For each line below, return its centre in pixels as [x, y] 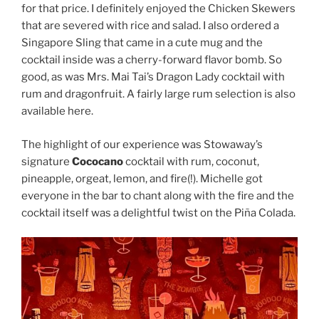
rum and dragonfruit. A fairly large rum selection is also [158, 94]
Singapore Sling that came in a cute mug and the [142, 43]
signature [47, 161]
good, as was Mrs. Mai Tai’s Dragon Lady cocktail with [153, 77]
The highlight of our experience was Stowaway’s [142, 144]
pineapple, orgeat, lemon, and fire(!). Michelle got [142, 178]
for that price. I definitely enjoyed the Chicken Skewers [158, 9]
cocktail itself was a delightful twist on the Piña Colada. [158, 213]
